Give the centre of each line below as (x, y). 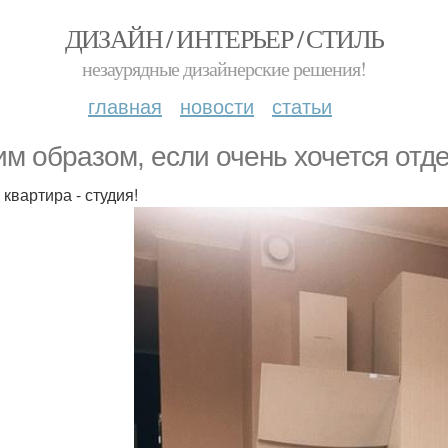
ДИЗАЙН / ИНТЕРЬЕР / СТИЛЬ (224, 38)
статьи (302, 105)
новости (217, 105)
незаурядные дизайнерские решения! (224, 68)
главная (125, 105)
